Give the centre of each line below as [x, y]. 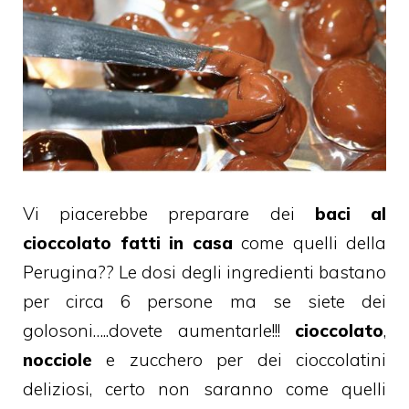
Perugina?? [68, 272]
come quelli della [309, 242]
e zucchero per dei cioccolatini [239, 359]
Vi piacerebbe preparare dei [169, 213]
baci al [351, 213]
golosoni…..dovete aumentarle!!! [159, 330]
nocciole [58, 359]
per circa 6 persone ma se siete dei [204, 301]
